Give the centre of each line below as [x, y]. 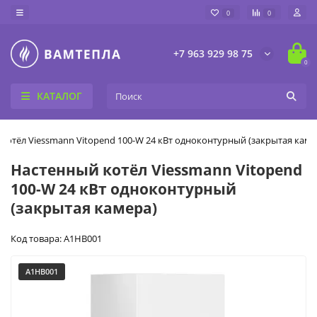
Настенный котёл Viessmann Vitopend [156, 169]
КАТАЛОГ [59, 96]
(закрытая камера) [84, 208]
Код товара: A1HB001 [56, 238]
